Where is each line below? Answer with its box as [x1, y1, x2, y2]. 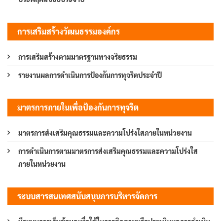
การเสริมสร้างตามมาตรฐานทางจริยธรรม [18, 52, 137, 62]
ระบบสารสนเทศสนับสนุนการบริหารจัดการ [17, 191, 157, 202]
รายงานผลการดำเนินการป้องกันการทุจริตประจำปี [18, 71, 162, 80]
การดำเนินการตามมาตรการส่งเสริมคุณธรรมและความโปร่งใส [18, 147, 198, 156]
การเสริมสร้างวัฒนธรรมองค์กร [17, 26, 120, 37]
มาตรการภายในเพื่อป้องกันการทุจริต [17, 102, 139, 113]
